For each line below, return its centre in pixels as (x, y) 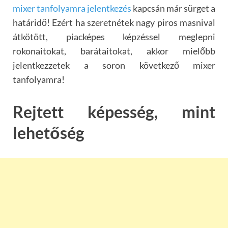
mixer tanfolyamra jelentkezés (72, 8)
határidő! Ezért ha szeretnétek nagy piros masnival (114, 23)
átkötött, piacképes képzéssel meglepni (114, 37)
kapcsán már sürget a (173, 8)
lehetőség (49, 132)
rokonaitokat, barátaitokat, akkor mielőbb (114, 51)
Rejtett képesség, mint (114, 111)
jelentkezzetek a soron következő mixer (114, 65)
